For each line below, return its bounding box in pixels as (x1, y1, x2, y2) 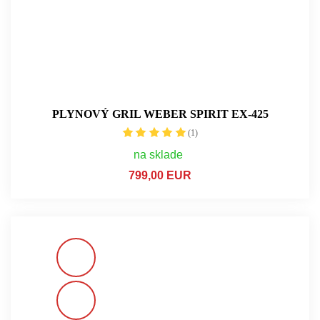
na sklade (134, 148, 183, 161)
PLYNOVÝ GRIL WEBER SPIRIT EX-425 (51, 107, 269, 120)
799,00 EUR (129, 169, 191, 181)
